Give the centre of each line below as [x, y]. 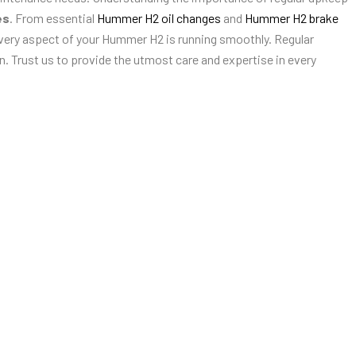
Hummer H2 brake [292, 18]
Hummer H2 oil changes [159, 18]
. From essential [53, 18]
